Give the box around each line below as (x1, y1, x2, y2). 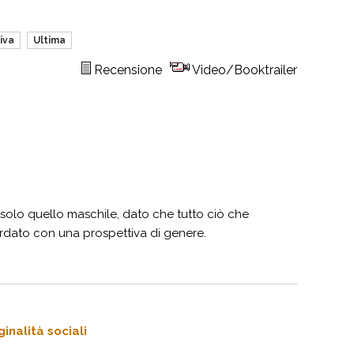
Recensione (94, 62, 162, 77)
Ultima (33, 35, 66, 46)
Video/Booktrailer (192, 62, 297, 77)
